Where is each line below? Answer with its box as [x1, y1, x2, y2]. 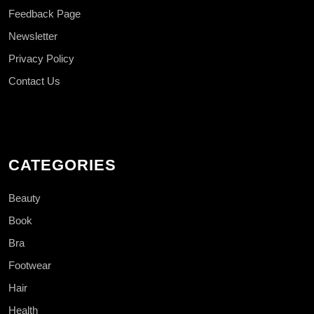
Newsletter [8, 29, 57, 42]
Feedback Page [8, 7, 81, 20]
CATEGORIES [8, 156, 116, 174]
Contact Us [8, 74, 60, 87]
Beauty [8, 191, 41, 204]
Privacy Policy [8, 52, 74, 64]
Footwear [8, 259, 51, 271]
